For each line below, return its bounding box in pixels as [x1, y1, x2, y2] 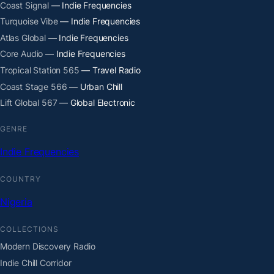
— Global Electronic [57, 97, 135, 108]
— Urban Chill [67, 81, 122, 92]
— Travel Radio [79, 65, 141, 76]
